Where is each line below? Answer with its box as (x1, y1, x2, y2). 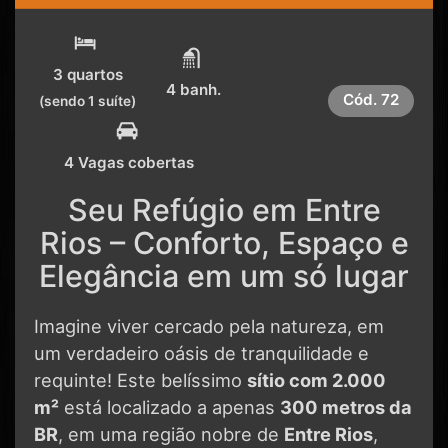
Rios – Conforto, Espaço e (39, 224, 409, 261)
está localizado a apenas (59, 395, 280, 418)
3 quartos (52, 64, 123, 84)
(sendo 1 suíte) (39, 92, 136, 109)
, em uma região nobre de (58, 422, 284, 445)
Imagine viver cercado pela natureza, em (34, 314, 384, 337)
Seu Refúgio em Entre (67, 191, 381, 228)
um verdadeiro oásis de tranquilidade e (34, 341, 369, 364)
